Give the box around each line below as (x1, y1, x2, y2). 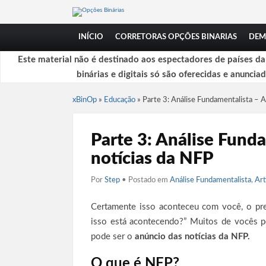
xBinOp (72, 96, 97, 104)
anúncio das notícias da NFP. (135, 232, 250, 241)
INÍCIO (78, 33, 103, 41)
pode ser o (91, 232, 135, 241)
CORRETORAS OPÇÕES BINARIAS (115, 33, 237, 41)
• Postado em (122, 176, 170, 184)
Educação (104, 96, 135, 104)
